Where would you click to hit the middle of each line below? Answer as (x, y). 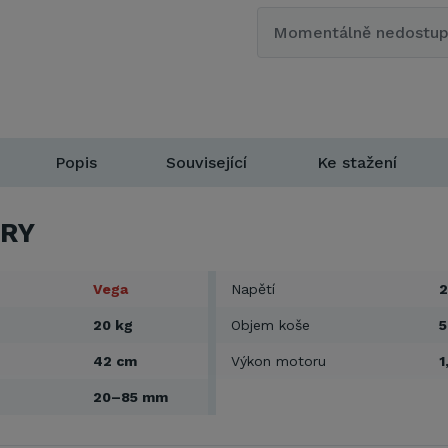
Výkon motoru (279, 361)
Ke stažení (357, 162)
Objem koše (271, 325)
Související (207, 162)
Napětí (253, 289)
